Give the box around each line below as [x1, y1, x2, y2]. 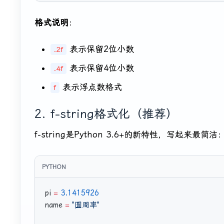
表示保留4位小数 [66, 63, 134, 73]
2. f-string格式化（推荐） [34, 107, 178, 121]
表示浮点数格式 [59, 82, 122, 92]
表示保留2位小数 [66, 44, 134, 54]
